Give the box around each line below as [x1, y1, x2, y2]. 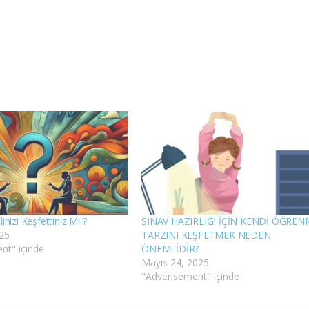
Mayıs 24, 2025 [141, 256, 210, 269]
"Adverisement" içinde [141, 270, 240, 283]
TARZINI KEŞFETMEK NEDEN [141, 228, 271, 241]
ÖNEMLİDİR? [141, 242, 199, 255]
